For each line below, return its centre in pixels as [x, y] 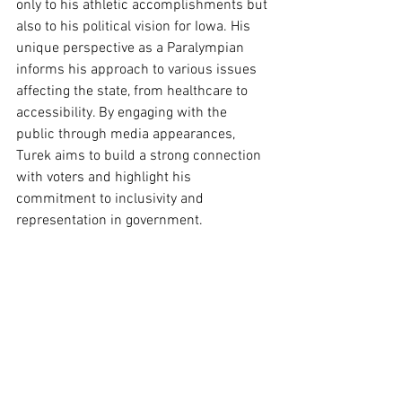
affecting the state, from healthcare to [134, 92]
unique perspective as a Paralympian [132, 48]
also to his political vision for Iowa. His [135, 27]
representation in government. [109, 221]
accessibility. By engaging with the [123, 113]
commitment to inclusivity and [112, 199]
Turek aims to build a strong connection [140, 156]
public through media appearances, [127, 135]
